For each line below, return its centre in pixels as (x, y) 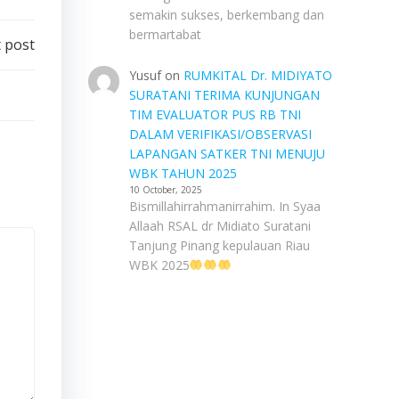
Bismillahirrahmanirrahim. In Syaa (224, 206)
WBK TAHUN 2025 (183, 173)
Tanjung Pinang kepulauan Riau (219, 245)
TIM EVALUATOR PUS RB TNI (215, 114)
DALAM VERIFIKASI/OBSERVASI (220, 134)
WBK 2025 (159, 265)
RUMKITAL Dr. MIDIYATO (257, 75)
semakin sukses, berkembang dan (226, 15)
